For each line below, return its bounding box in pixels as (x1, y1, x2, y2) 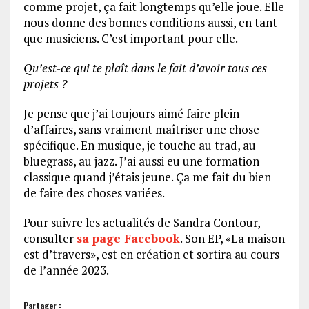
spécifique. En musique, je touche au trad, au (23, 137, 256, 153)
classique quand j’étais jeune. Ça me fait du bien (23, 168, 271, 185)
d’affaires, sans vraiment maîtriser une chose (23, 121, 259, 137)
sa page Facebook (76, 230, 180, 246)
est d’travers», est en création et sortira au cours (23, 246, 279, 262)
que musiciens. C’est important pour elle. (23, 30, 238, 46)
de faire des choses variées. (23, 184, 165, 201)
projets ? (23, 75, 67, 92)
